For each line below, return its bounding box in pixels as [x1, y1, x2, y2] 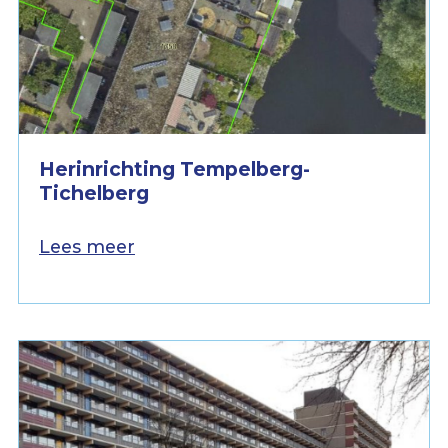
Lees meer [39, 236, 135, 258]
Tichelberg [39, 181, 149, 206]
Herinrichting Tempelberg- [39, 157, 310, 182]
